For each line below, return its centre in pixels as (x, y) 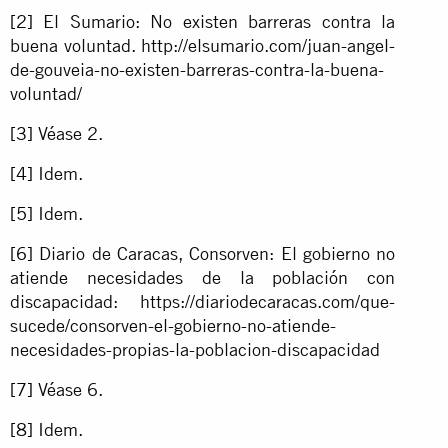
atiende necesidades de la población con (203, 277)
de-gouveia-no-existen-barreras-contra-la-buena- (197, 69)
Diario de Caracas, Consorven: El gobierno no (214, 253)
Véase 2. (68, 133)
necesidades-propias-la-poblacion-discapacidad (195, 349)
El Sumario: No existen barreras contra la (214, 21)
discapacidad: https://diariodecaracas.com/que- (203, 301)
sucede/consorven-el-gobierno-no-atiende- (173, 325)
